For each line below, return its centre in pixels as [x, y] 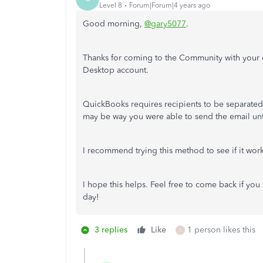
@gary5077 [165, 24]
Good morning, [114, 24]
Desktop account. [117, 70]
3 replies [111, 230]
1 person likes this [221, 230]
